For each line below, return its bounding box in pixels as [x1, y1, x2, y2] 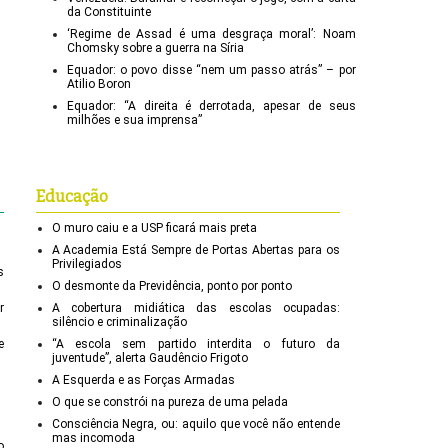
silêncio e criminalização [51, 315, 187, 330]
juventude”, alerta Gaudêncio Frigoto [51, 351, 248, 366]
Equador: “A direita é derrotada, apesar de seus [67, 98, 356, 113]
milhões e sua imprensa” [67, 112, 202, 127]
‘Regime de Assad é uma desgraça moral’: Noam [67, 26, 356, 41]
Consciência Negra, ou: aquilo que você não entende [51, 417, 340, 432]
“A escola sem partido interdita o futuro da [51, 337, 340, 352]
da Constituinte [67, 4, 151, 19]
